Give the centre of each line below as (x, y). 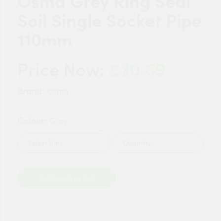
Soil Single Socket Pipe (110, 21)
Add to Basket (81, 178)
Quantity (137, 143)
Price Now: (63, 72)
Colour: (32, 121)
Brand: (31, 91)
